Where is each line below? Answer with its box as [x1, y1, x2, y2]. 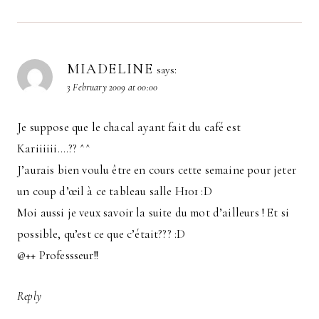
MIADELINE [67, 61, 154, 78]
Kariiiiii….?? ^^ [17, 141, 90, 157]
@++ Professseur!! [17, 248, 98, 263]
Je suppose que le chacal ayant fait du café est [17, 120, 241, 135]
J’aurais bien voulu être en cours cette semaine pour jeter [17, 162, 296, 178]
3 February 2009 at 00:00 [67, 81, 158, 94]
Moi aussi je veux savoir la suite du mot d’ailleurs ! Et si [17, 205, 290, 221]
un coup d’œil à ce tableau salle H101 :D [17, 184, 212, 199]
